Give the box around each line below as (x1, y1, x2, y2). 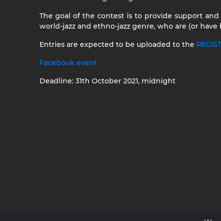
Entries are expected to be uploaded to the (39, 40, 196, 49)
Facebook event (39, 58, 97, 67)
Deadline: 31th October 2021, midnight (39, 76, 176, 85)
